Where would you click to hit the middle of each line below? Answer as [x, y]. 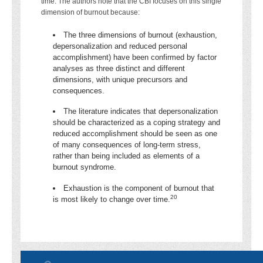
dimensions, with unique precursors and [120, 80]
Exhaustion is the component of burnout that [139, 188]
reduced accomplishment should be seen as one [135, 134]
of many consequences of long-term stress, [127, 145]
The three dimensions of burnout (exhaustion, [140, 35]
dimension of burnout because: [90, 12]
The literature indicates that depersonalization [141, 112]
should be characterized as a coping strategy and [136, 123]
